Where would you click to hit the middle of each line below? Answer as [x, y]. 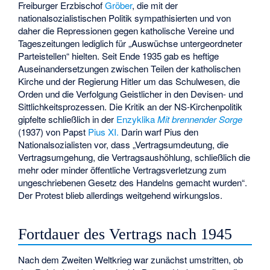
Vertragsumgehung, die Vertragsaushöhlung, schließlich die [134, 157]
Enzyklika [136, 119]
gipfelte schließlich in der [67, 119]
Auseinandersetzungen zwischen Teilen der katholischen [130, 68]
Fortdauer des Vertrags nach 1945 [125, 234]
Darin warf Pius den [159, 131]
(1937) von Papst [53, 131]
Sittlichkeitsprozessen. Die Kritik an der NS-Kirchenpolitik [130, 106]
